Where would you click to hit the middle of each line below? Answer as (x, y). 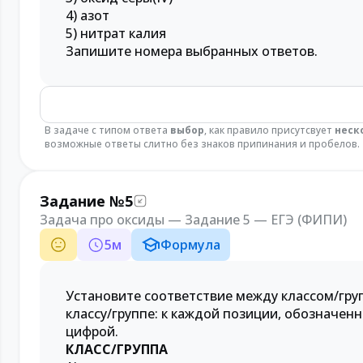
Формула (190, 245)
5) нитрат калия (116, 33)
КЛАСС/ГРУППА (117, 349)
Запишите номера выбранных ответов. (192, 51)
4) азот (88, 15)
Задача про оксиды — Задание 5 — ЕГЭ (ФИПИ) (193, 220)
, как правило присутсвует (269, 130)
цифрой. (92, 331)
